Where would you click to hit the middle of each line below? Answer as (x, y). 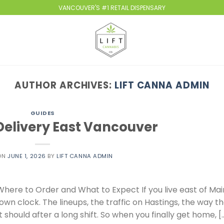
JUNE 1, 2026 (27, 156)
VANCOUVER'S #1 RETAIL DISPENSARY (112, 7)
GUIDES (42, 113)
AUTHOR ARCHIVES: (64, 85)
